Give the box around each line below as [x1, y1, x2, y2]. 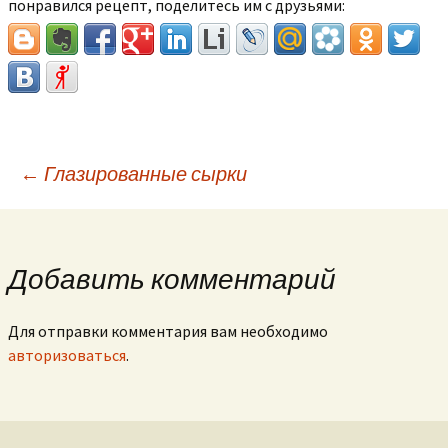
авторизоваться [8, 345, 126, 365]
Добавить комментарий [8, 261, 336, 297]
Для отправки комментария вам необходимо [8, 321, 328, 341]
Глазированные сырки [40, 161, 247, 186]
